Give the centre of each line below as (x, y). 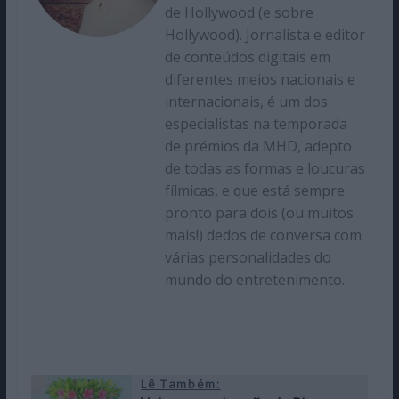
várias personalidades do (248, 258)
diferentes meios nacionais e (260, 80)
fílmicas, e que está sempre (254, 191)
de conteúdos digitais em (247, 57)
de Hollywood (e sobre (239, 13)
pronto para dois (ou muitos (259, 213)
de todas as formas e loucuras (265, 169)
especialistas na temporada (256, 124)
